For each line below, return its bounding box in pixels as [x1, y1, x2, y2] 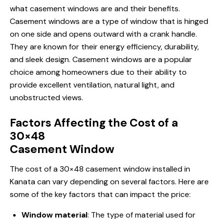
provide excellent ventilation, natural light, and [10, 80, 175, 90]
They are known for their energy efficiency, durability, [10, 42, 199, 52]
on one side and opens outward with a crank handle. [10, 29, 197, 40]
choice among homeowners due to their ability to [10, 67, 187, 78]
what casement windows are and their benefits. [10, 3, 180, 14]
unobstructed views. [10, 92, 83, 103]
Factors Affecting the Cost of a [10, 115, 178, 131]
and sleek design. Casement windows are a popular [10, 54, 192, 65]
